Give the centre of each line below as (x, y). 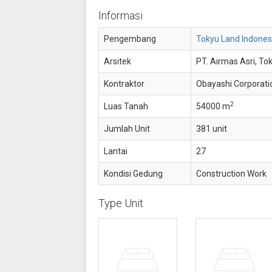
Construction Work (231, 174)
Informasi (120, 15)
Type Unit (121, 203)
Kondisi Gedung (133, 174)
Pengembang (130, 39)
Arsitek (117, 61)
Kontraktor (124, 84)
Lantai (115, 151)
